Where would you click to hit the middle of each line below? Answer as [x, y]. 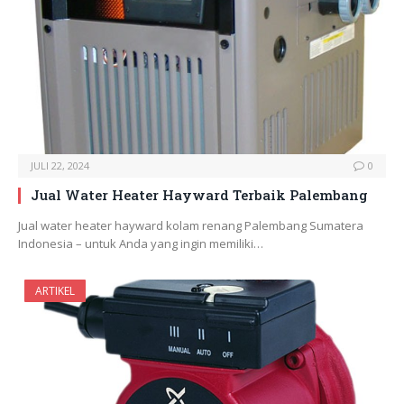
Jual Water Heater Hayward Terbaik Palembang [199, 195]
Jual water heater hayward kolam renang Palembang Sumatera [191, 226]
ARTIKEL [55, 291]
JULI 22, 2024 [60, 166]
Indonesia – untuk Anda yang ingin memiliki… [141, 244]
